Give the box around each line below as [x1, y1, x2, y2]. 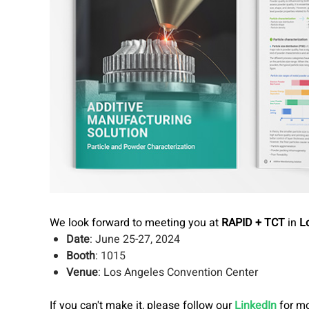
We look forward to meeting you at [50, 215, 221, 232]
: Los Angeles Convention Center [98, 264, 258, 281]
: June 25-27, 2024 [90, 231, 180, 248]
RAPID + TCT [221, 215, 285, 232]
